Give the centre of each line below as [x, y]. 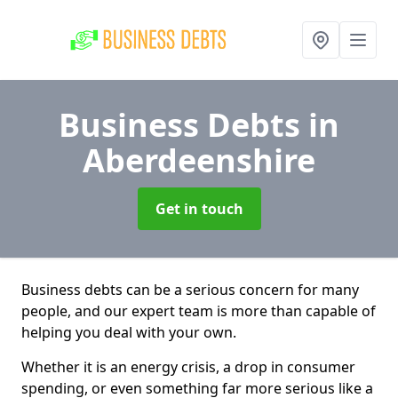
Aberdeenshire [199, 160]
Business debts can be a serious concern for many [190, 290]
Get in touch [199, 209]
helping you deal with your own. [129, 332]
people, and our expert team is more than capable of [199, 311]
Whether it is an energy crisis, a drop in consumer [188, 367]
